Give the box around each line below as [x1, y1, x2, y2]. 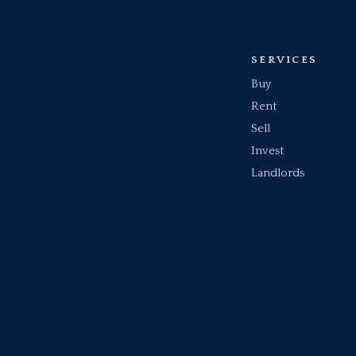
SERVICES [251, 54, 318, 65]
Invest [251, 144, 284, 157]
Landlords [251, 166, 305, 180]
